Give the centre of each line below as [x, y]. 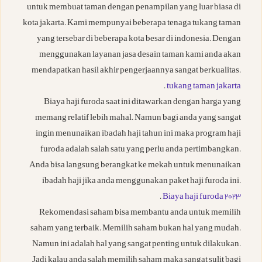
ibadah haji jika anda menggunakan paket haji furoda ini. [142, 182]
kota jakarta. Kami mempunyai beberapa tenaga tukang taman [132, 24]
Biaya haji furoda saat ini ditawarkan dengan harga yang [142, 103]
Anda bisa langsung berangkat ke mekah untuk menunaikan [135, 166]
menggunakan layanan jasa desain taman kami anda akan [140, 56]
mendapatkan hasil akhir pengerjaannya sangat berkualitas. [136, 71]
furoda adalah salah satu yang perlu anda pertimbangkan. [141, 150]
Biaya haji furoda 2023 [202, 198]
